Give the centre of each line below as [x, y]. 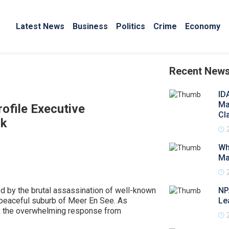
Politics [131, 26]
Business [90, 26]
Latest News [40, 26]
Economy [203, 26]
